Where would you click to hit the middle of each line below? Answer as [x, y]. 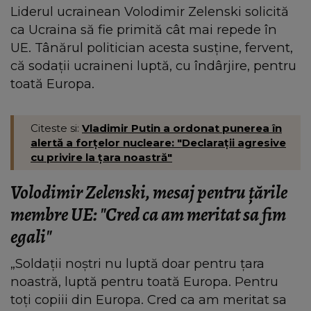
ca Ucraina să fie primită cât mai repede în [144, 29]
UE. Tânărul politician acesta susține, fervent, [152, 47]
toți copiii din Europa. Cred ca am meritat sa [149, 299]
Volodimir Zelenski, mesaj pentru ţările [149, 192]
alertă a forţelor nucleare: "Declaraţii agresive [158, 142]
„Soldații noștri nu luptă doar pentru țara [137, 263]
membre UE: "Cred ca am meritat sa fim [148, 214]
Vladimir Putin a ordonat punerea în [182, 128]
